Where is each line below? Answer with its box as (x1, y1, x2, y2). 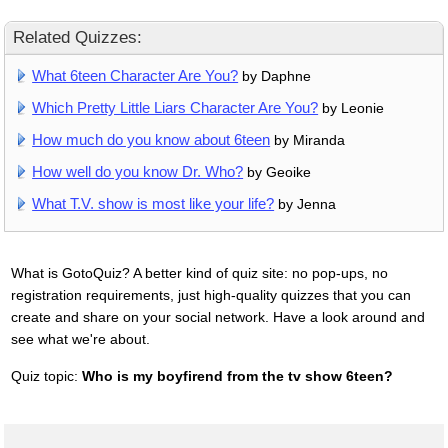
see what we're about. (10, 330, 150, 347)
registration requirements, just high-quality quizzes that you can (10, 286, 411, 303)
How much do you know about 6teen (32, 130, 271, 148)
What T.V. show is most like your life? (32, 194, 275, 212)
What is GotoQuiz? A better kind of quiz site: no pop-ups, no (10, 264, 388, 281)
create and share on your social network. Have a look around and (10, 308, 425, 325)
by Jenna (274, 195, 337, 212)
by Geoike (243, 163, 312, 180)
